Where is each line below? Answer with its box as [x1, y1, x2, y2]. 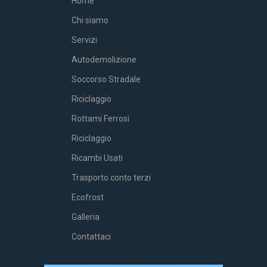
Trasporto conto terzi [72, 173, 151, 182]
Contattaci [72, 232, 111, 241]
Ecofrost [72, 193, 104, 202]
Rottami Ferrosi [72, 114, 129, 123]
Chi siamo [72, 15, 108, 25]
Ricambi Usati [72, 153, 123, 163]
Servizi [72, 35, 97, 45]
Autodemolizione [72, 55, 136, 64]
